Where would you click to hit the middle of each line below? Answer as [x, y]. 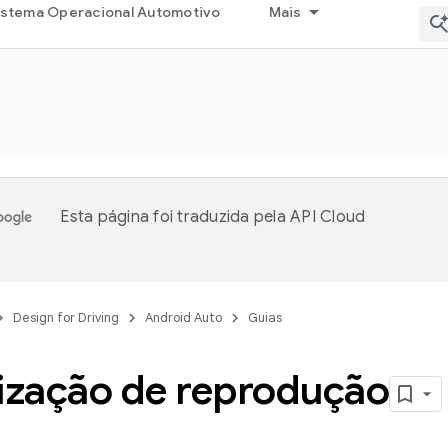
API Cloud [328, 217]
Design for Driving [66, 317]
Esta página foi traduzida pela [175, 217]
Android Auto [183, 317]
